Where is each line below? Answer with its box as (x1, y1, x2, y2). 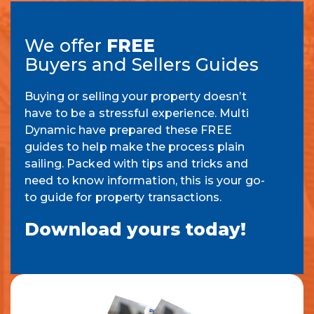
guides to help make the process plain (25, 139, 245, 153)
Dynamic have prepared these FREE (25, 123, 232, 137)
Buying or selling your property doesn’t (25, 89, 247, 103)
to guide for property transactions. (25, 190, 222, 204)
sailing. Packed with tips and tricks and (25, 156, 248, 170)
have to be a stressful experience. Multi (25, 106, 249, 120)
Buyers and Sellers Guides (25, 53, 259, 75)
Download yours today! (25, 218, 246, 240)
